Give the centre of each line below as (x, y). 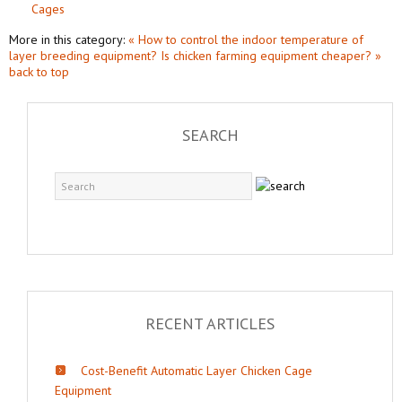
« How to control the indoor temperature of (246, 39)
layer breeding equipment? (83, 55)
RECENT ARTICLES (210, 323)
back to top (39, 71)
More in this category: (67, 39)
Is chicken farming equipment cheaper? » (271, 55)
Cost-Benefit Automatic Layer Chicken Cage (197, 370)
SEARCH (210, 135)
